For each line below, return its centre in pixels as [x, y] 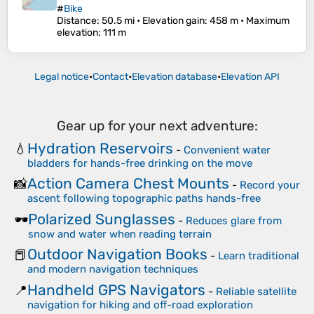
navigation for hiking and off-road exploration [140, 305]
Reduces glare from [234, 220]
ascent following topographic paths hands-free [144, 199]
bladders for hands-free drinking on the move [140, 163]
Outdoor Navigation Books [117, 254]
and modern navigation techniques [113, 269]
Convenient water [227, 150]
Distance [77, 21]
